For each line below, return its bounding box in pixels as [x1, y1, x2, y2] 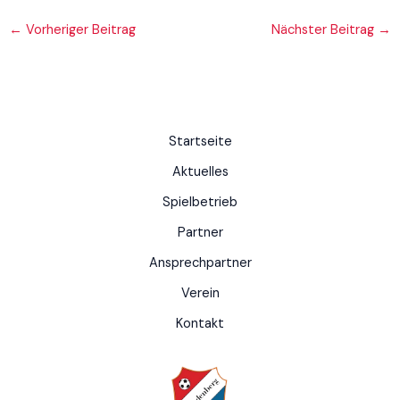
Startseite [168, 133, 232, 151]
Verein [180, 285, 220, 303]
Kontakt [176, 315, 224, 333]
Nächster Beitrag [271, 21, 379, 38]
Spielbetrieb [162, 194, 237, 212]
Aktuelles [171, 163, 229, 181]
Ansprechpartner [148, 254, 252, 272]
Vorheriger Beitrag [21, 21, 136, 38]
